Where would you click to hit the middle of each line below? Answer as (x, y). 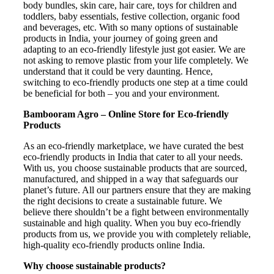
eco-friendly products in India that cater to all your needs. (133, 157)
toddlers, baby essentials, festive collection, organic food (131, 16)
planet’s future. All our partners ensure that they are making (137, 190)
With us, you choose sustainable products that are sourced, (135, 168)
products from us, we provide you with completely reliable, (137, 234)
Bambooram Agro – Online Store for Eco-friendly (126, 114)
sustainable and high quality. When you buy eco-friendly (132, 223)
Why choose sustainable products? (94, 265)
